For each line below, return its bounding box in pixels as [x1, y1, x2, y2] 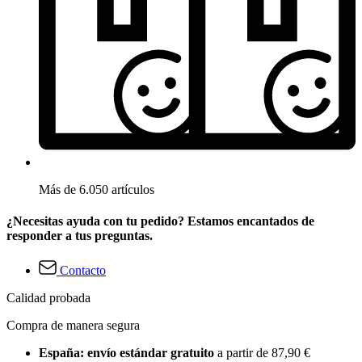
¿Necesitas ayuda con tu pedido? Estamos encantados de [6, 213, 314, 228]
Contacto [60, 263, 106, 278]
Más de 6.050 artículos [39, 182, 154, 196]
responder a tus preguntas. [6, 228, 153, 242]
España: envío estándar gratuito [39, 346, 217, 360]
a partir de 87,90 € [217, 346, 310, 360]
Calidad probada [6, 291, 90, 305]
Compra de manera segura [6, 318, 140, 333]
